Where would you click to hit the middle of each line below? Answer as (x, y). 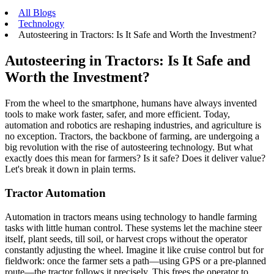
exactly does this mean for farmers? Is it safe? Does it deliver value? (135, 158)
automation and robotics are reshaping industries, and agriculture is (133, 125)
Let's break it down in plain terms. (70, 169)
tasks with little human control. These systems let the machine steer (133, 228)
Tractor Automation (55, 193)
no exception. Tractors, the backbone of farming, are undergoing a (132, 136)
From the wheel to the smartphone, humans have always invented (131, 103)
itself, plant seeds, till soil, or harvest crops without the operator (126, 239)
